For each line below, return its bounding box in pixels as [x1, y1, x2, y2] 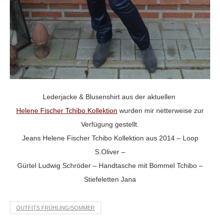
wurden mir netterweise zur [117, 107, 204, 115]
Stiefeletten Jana [84, 175, 136, 184]
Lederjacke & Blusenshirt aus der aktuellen [43, 93, 177, 101]
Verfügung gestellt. [81, 120, 139, 129]
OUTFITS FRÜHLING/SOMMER [16, 205, 95, 211]
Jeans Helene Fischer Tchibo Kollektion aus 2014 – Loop [22, 134, 198, 142]
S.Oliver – [95, 148, 125, 156]
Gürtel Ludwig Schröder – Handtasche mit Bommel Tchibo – [17, 162, 203, 170]
